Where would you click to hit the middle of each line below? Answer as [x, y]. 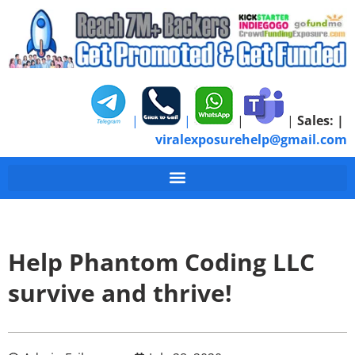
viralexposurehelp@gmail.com [251, 139]
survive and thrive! [120, 292]
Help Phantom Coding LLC [161, 261]
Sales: [315, 120]
